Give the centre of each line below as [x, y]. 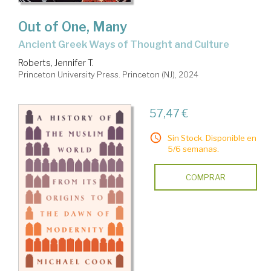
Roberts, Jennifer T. [56, 63]
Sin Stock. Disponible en [212, 138]
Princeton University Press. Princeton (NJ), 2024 [108, 75]
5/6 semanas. [193, 149]
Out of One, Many [73, 27]
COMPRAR [205, 178]
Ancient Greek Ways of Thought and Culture [127, 45]
